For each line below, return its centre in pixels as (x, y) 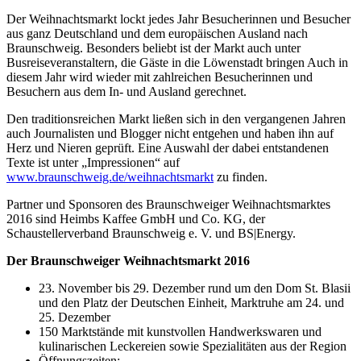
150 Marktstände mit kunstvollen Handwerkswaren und (180, 332)
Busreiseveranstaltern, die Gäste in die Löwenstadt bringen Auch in (177, 62)
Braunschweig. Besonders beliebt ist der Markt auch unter (154, 48)
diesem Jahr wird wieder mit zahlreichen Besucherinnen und (160, 77)
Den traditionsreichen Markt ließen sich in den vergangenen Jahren (176, 119)
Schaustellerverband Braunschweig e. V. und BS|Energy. (151, 233)
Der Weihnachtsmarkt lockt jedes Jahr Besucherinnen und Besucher (178, 19)
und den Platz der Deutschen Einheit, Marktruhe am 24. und (191, 303)
